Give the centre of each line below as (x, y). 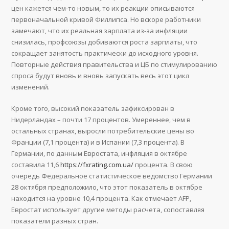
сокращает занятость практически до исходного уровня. (105, 53)
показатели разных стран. (55, 221)
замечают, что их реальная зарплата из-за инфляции (100, 31)
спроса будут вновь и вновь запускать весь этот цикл (100, 76)
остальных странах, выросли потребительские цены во (103, 131)
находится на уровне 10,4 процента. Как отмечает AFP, (101, 199)
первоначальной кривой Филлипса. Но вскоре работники (106, 20)
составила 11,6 (36, 165)
